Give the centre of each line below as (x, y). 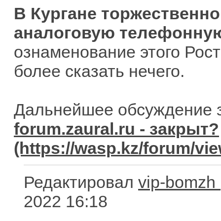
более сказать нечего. (99, 71)
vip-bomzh (177, 182)
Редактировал (81, 182)
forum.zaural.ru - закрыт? (116, 129)
